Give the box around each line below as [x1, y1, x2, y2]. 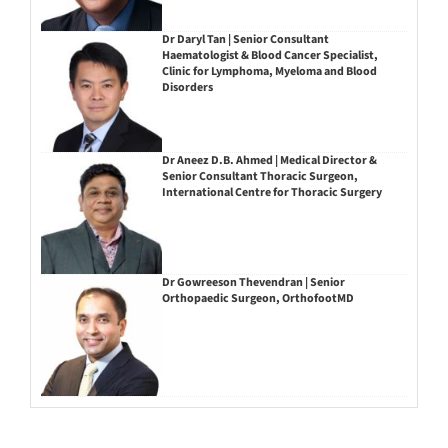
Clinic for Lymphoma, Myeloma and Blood [161, 62, 377, 80]
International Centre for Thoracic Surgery [161, 184, 382, 202]
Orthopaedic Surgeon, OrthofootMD [161, 290, 354, 308]
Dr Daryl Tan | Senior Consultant [161, 30, 329, 48]
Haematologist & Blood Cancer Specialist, [161, 46, 378, 64]
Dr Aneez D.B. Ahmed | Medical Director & [161, 152, 377, 170]
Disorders [161, 78, 213, 96]
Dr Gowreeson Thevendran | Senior [161, 274, 345, 292]
